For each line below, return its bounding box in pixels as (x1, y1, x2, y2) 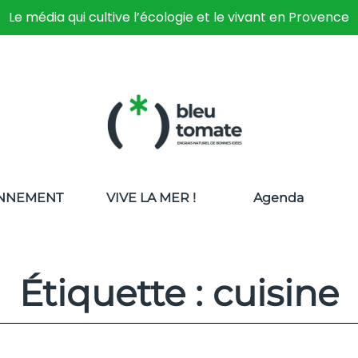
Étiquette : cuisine (19, 271, 339, 315)
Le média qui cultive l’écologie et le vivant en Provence (9, 8, 349, 26)
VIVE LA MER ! (106, 190, 197, 205)
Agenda (253, 190, 304, 205)
